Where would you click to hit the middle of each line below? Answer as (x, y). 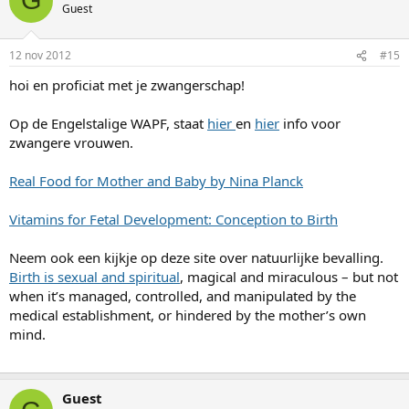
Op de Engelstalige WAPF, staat (108, 124)
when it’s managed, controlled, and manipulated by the (183, 296)
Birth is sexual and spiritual (94, 277)
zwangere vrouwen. (71, 143)
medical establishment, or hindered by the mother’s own (188, 315)
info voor (310, 124)
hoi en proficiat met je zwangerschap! (127, 85)
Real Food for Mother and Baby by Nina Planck (156, 181)
